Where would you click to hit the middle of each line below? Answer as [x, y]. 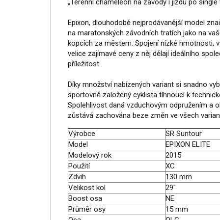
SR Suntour [184, 134]
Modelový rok [90, 155]
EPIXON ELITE [188, 144]
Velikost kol [87, 188]
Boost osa [85, 198]
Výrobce [82, 134]
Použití [79, 166]
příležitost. [84, 64]
